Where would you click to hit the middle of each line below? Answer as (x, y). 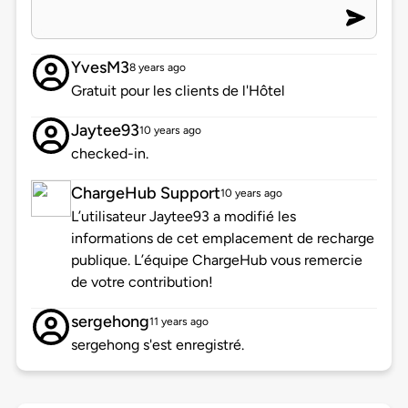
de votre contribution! (142, 282)
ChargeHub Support (145, 194)
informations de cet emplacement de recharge (222, 239)
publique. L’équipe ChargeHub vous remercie (216, 260)
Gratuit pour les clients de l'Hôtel (178, 91)
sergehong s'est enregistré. (157, 345)
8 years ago (157, 68)
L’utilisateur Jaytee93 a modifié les (183, 217)
